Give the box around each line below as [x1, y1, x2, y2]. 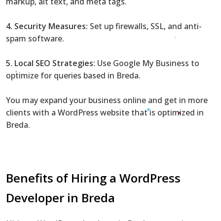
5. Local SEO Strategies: [6, 57, 95, 69]
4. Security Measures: [6, 20, 88, 32]
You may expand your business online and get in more [6, 94, 208, 106]
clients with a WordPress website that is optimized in [6, 107, 204, 118]
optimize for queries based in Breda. [6, 70, 141, 81]
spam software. [6, 33, 64, 44]
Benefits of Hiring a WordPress [6, 169, 181, 186]
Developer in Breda [6, 189, 115, 206]
